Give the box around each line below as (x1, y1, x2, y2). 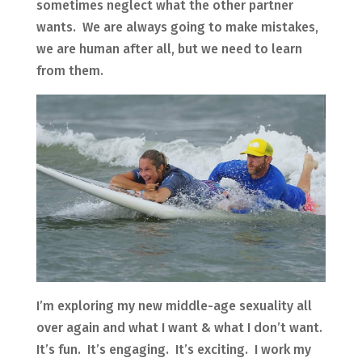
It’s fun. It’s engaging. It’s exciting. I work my (36, 341, 311, 357)
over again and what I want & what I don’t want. (36, 319, 326, 335)
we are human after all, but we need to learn (36, 41, 302, 57)
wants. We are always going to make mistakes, (36, 19, 318, 36)
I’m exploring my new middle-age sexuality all (36, 297, 312, 314)
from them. (36, 63, 103, 79)
